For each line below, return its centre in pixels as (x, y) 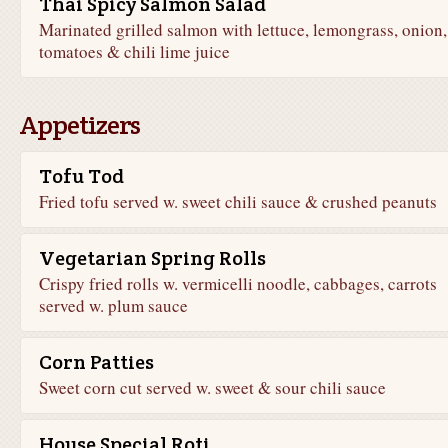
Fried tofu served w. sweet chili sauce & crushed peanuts (237, 201)
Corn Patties (96, 362)
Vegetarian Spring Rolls (152, 258)
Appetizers (79, 124)
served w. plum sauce (113, 305)
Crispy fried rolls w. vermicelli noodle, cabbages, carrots (237, 283)
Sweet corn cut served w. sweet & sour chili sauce (212, 387)
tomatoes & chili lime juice (134, 51)
